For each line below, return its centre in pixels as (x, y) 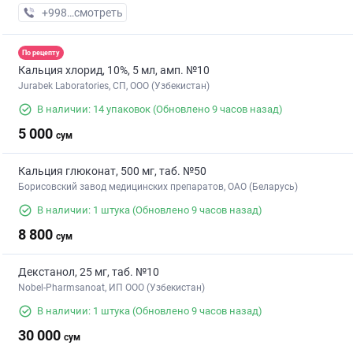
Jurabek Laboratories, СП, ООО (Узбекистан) (114, 86)
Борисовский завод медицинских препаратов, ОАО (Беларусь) (158, 187)
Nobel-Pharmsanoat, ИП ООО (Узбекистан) (111, 288)
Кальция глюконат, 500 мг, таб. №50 (112, 171)
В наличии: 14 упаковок (94, 110)
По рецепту (41, 52)
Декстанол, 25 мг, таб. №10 (89, 272)
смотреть (98, 13)
